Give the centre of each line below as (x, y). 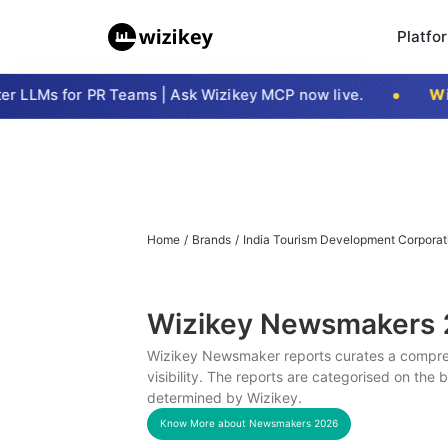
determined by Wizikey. (224, 397)
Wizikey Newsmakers (294, 323)
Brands (211, 239)
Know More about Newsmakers (237, 423)
